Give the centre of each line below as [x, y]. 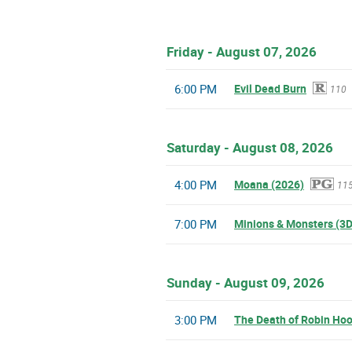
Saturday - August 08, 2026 [250, 148]
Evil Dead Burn [270, 89]
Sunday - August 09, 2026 [246, 283]
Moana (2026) [269, 185]
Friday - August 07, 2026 [242, 52]
